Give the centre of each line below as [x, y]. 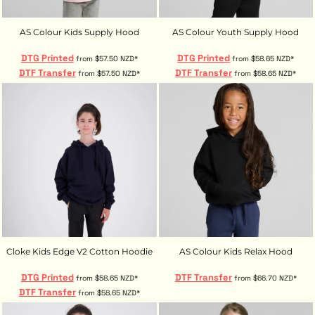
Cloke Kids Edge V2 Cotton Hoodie [79, 252]
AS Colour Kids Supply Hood [79, 32]
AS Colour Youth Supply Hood [236, 32]
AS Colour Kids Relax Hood [236, 252]
